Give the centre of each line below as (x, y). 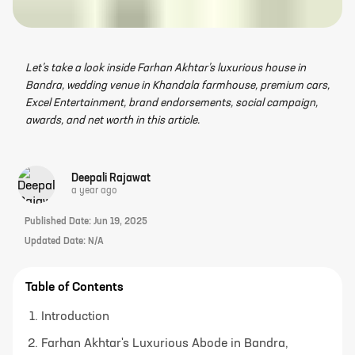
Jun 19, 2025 (120, 221)
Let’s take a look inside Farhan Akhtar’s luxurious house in (166, 68)
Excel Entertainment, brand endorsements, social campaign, (172, 103)
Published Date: (59, 221)
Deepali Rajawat (111, 179)
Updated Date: (56, 241)
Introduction (75, 317)
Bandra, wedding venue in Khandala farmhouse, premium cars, (177, 85)
